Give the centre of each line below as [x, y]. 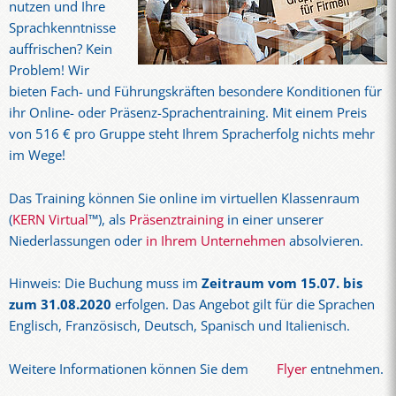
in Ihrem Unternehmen [216, 240]
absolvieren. [324, 240]
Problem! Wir [49, 71]
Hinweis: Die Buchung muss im [105, 284]
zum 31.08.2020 [60, 305]
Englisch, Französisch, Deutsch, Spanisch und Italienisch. [179, 326]
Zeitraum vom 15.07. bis [282, 284]
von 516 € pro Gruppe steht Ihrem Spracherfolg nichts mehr [192, 134]
